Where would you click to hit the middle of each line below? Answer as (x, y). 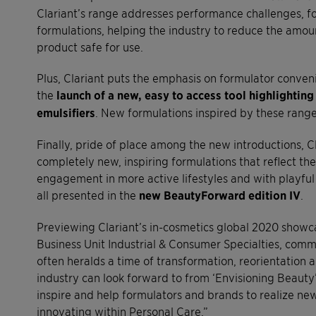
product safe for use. (90, 46)
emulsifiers (66, 112)
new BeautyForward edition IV (220, 195)
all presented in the (88, 194)
